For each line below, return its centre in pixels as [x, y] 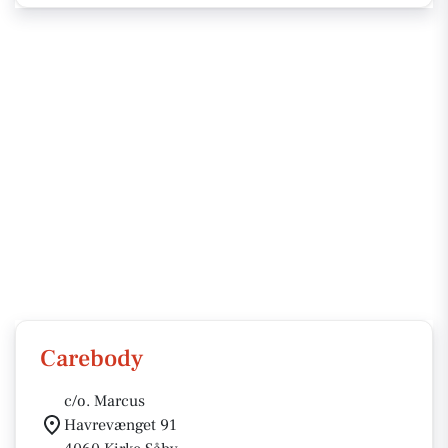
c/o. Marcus [104, 401]
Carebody [91, 358]
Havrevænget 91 [120, 425]
